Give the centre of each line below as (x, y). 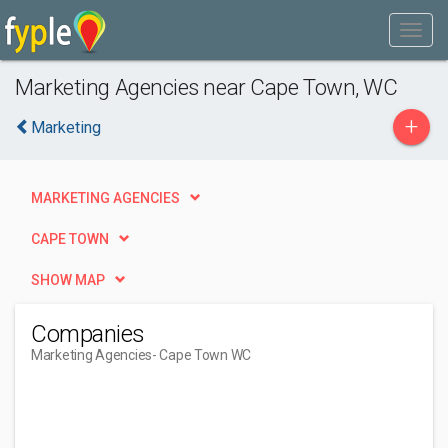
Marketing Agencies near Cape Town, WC (206, 87)
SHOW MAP (68, 280)
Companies (88, 334)
